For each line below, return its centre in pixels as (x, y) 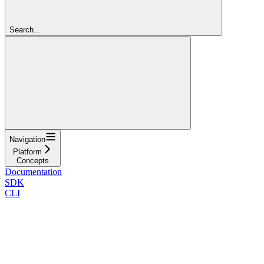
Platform (27, 151)
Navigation (27, 139)
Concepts (33, 160)
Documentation (33, 171)
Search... (25, 29)
